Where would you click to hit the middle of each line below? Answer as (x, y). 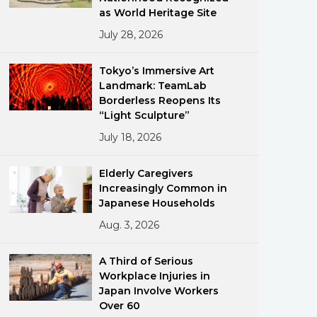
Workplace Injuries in (155, 276)
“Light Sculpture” (145, 115)
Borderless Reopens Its (160, 100)
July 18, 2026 (131, 137)
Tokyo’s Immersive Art (157, 71)
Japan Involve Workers (159, 291)
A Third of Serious (146, 261)
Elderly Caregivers (146, 173)
